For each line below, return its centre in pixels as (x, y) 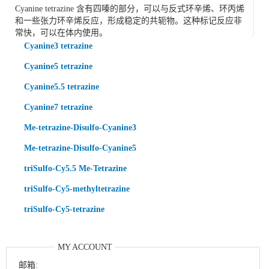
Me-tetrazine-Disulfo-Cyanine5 (80, 148)
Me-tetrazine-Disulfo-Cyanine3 (80, 128)
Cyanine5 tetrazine (58, 66)
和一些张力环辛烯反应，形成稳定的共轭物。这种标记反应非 (128, 21)
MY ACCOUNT (85, 247)
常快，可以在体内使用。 (61, 33)
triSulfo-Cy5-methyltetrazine (77, 189)
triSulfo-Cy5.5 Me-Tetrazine (75, 168)
